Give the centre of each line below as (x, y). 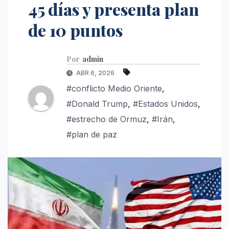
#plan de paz (92, 134)
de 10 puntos (75, 30)
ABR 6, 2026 (95, 73)
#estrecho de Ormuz (107, 119)
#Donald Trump (97, 104)
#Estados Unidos (165, 104)
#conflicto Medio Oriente (114, 88)
